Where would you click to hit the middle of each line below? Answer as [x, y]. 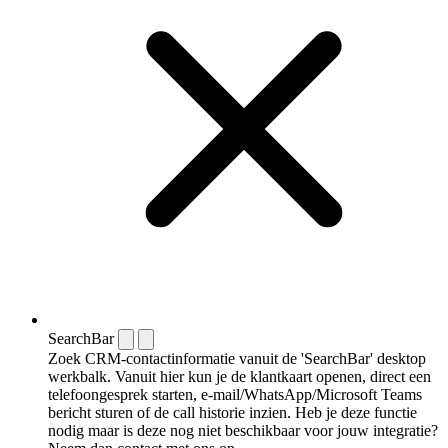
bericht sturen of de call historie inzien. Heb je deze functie [232, 413]
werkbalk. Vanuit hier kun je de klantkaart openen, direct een [239, 377]
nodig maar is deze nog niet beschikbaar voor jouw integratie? [243, 431]
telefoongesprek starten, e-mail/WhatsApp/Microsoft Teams [235, 395]
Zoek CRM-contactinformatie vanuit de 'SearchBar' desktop [237, 359]
